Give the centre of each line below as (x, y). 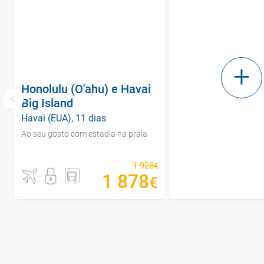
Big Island (47, 103)
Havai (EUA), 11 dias (64, 118)
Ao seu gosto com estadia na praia (84, 133)
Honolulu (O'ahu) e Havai (86, 89)
